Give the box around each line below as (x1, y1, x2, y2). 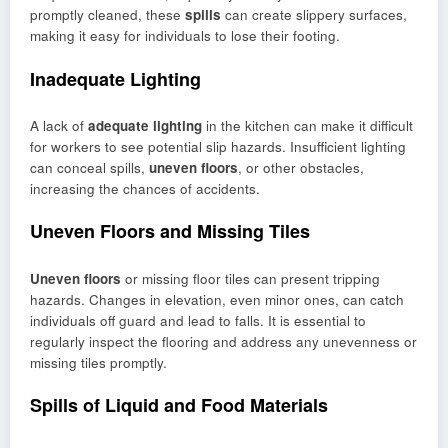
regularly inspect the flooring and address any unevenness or (30, 331, 417, 351)
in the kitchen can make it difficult (202, 116, 413, 136)
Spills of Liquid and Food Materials (30, 392, 328, 418)
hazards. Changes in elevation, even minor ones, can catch (30, 289, 404, 309)
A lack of (30, 116, 88, 136)
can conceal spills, (30, 158, 149, 178)
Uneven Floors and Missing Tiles (30, 218, 310, 245)
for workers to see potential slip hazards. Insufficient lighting (30, 137, 406, 157)
